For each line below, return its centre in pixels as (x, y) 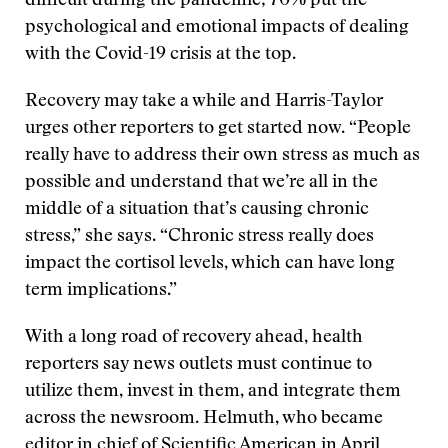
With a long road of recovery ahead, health (194, 338)
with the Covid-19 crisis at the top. (160, 55)
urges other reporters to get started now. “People (218, 129)
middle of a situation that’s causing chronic (197, 210)
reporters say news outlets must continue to (198, 365)
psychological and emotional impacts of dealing (217, 28)
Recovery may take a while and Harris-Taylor (204, 102)
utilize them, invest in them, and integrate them (213, 392)
